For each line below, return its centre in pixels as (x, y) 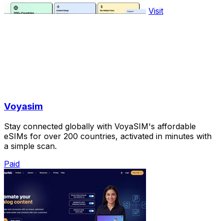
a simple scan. (30, 146)
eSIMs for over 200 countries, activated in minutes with (108, 136)
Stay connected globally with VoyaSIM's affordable (100, 127)
